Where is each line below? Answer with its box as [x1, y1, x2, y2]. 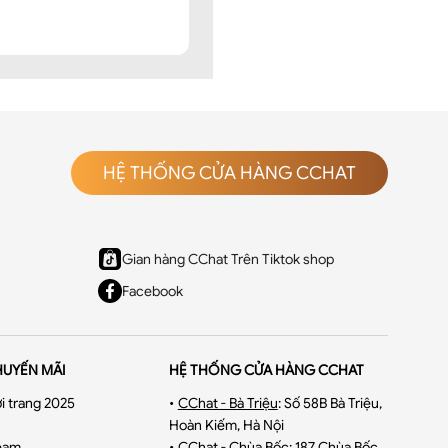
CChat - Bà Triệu [177, 394, 278, 412]
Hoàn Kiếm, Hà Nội [168, 416, 284, 434]
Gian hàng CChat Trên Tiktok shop [122, 250, 334, 268]
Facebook [122, 282, 183, 300]
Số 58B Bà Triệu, [283, 394, 382, 412]
